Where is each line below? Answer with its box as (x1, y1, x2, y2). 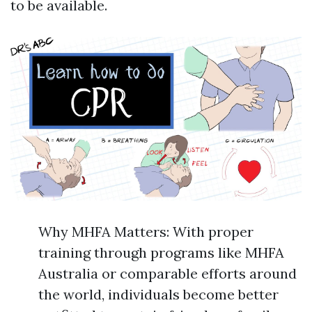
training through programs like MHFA (38, 244, 284, 262)
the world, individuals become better (38, 286, 279, 304)
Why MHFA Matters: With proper (38, 223, 253, 241)
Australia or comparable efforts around (38, 265, 297, 283)
